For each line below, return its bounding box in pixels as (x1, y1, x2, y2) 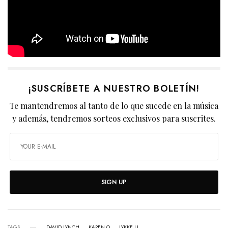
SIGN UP (101, 177, 127, 187)
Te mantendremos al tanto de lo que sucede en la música (9, 100, 219, 111)
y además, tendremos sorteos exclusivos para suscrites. (12, 112, 216, 124)
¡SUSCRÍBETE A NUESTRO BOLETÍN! (28, 81, 200, 95)
